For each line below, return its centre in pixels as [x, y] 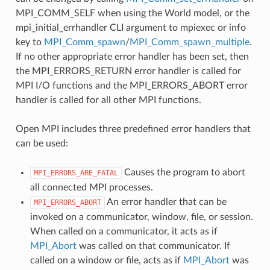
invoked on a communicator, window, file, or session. [141, 217]
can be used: [42, 143]
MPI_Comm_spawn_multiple [189, 42]
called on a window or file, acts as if [106, 260]
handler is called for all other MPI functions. [108, 100]
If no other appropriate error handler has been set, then [132, 56]
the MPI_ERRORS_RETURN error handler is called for [128, 71]
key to [30, 42]
